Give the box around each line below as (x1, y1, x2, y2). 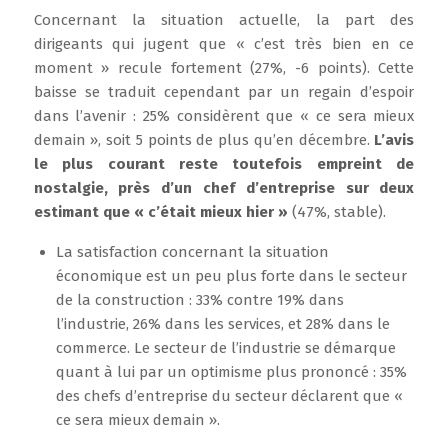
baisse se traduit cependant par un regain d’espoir (33, 83, 415, 101)
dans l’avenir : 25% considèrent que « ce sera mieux (33, 107, 415, 125)
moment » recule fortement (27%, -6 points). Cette (33, 59, 415, 77)
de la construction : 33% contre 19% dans (55, 290, 344, 309)
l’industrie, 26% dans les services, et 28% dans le (55, 314, 390, 333)
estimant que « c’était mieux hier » (33, 203, 288, 221)
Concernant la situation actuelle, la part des (33, 11, 415, 29)
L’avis (374, 131, 415, 149)
